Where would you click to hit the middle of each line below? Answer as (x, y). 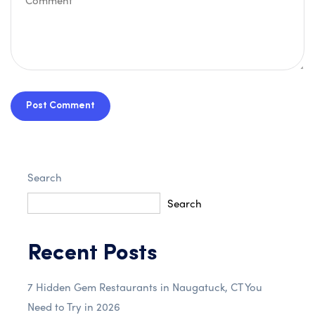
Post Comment (60, 106)
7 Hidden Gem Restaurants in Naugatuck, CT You (145, 287)
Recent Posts (92, 254)
